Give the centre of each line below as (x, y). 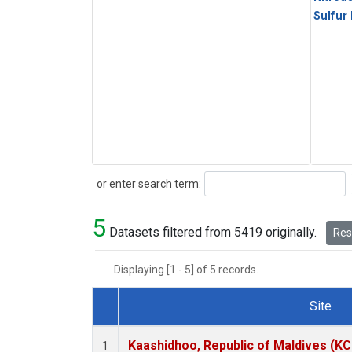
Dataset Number (149, 324)
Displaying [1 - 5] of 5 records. (191, 270)
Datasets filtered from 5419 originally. (213, 233)
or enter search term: (147, 183)
